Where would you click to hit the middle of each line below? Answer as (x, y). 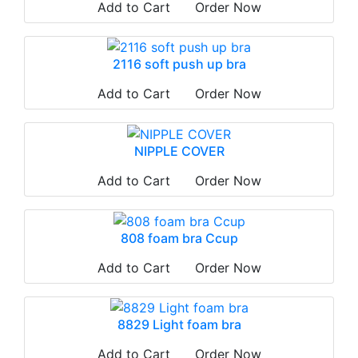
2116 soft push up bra (179, 64)
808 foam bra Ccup (179, 238)
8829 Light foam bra (179, 325)
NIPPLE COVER (179, 151)
